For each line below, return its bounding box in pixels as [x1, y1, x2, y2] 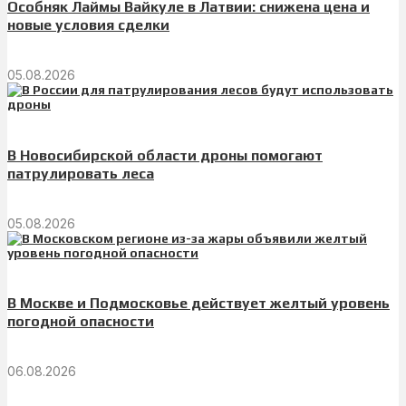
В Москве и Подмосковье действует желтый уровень [7, 295, 390, 313]
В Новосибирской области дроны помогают [7, 146, 323, 164]
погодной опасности [7, 313, 154, 331]
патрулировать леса [7, 164, 154, 182]
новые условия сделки [7, 16, 169, 34]
